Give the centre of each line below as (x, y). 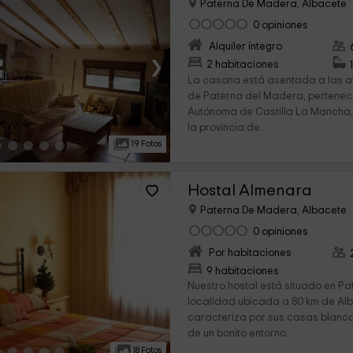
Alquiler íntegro (246, 47)
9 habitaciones (243, 271)
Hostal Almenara (250, 190)
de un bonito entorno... (241, 334)
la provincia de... (228, 128)
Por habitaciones (251, 253)
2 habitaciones (243, 65)
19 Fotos (146, 144)
